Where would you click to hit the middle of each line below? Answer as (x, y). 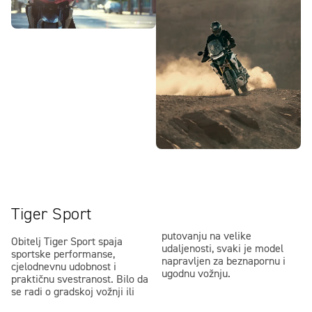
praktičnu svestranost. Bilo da (80, 280)
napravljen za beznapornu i (224, 262)
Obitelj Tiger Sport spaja (67, 243)
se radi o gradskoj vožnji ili (73, 293)
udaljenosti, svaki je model (223, 250)
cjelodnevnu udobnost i (64, 268)
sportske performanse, (63, 255)
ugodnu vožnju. (196, 275)
